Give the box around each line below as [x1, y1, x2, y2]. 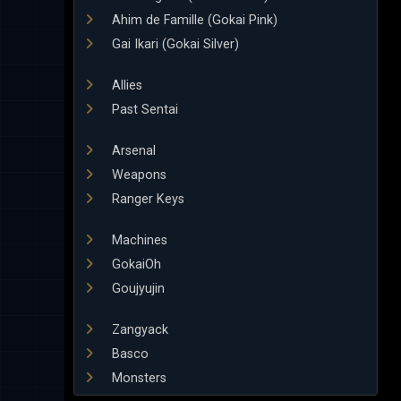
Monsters [108, 371, 166, 386]
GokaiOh [108, 257, 161, 272]
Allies [108, 78, 142, 93]
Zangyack [108, 322, 168, 337]
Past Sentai [108, 102, 178, 117]
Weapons [108, 167, 166, 183]
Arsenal [108, 143, 156, 158]
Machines [108, 233, 167, 248]
